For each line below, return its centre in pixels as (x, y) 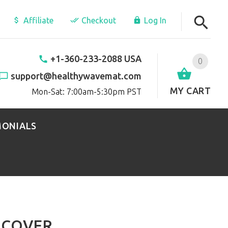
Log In (155, 20)
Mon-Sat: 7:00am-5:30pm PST (86, 91)
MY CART (190, 90)
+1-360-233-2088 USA (96, 58)
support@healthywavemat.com (76, 76)
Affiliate (39, 20)
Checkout (99, 20)
